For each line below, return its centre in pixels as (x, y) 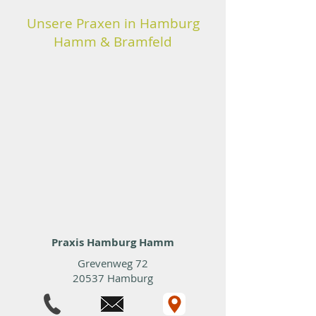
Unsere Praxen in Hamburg (113, 23)
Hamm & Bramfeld (113, 42)
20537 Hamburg (113, 278)
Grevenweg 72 (113, 263)
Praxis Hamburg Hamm (113, 242)
